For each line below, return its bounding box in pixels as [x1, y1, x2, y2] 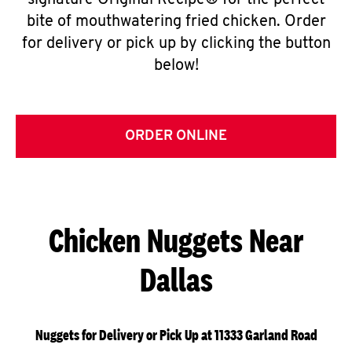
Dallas [139, 260, 213, 299]
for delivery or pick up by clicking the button [21, 36, 331, 52]
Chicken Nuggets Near [49, 221, 303, 259]
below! [153, 58, 199, 74]
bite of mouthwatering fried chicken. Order [26, 14, 326, 30]
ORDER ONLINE [125, 129, 227, 144]
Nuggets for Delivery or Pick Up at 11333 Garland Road [35, 326, 317, 344]
